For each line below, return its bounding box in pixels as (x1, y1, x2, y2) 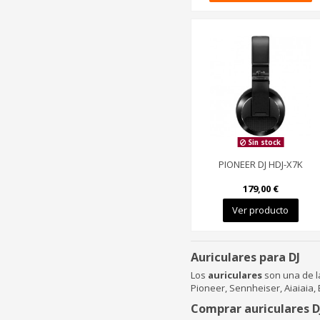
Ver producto (232, 203, 289, 216)
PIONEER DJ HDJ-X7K (218, 158, 303, 171)
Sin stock (246, 137, 281, 147)
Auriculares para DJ (191, 249, 300, 265)
